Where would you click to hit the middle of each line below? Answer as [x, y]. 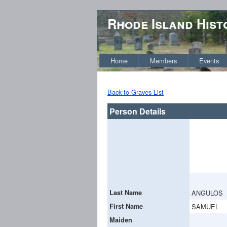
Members [163, 61]
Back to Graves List [136, 92]
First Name [126, 206]
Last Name [126, 192]
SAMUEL [205, 206]
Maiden [121, 220]
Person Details [138, 111]
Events [209, 61]
